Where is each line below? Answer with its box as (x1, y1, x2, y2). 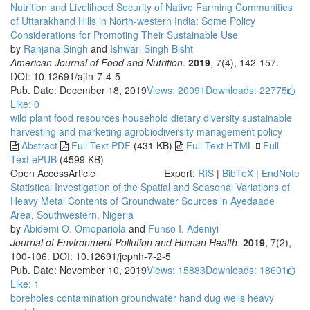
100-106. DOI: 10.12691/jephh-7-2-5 (10, 249, 171, 263)
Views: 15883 (147, 263, 206, 277)
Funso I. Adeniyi (148, 221, 219, 235)
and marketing (56, 125, 122, 138)
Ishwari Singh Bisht (110, 42, 193, 55)
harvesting (10, 125, 56, 138)
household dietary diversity (120, 111, 239, 125)
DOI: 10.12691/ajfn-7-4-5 (10, 69, 120, 83)
